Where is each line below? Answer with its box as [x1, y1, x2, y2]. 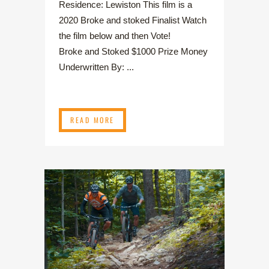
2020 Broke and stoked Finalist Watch [59, 14, 207, 25]
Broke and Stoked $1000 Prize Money [59, 46, 208, 56]
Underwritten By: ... [59, 61, 134, 72]
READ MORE [70, 114, 115, 125]
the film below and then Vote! [59, 30, 185, 41]
